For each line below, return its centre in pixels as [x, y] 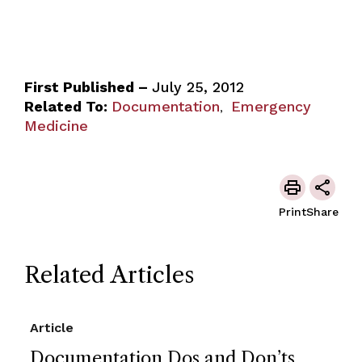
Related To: [65, 106]
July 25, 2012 [198, 86]
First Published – [88, 86]
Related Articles [109, 274]
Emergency [271, 106]
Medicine [56, 125]
